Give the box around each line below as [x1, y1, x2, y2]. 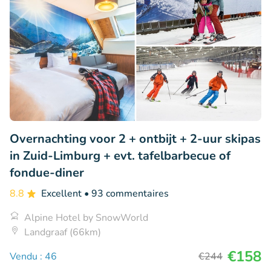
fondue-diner [10, 165, 84, 181]
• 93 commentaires [84, 187, 169, 201]
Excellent [41, 187, 84, 201]
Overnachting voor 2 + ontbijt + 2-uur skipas [10, 131, 261, 148]
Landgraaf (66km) [24, 226, 101, 240]
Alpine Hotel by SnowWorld [24, 211, 148, 225]
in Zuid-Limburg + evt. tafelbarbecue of [10, 148, 230, 165]
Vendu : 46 [10, 250, 57, 264]
